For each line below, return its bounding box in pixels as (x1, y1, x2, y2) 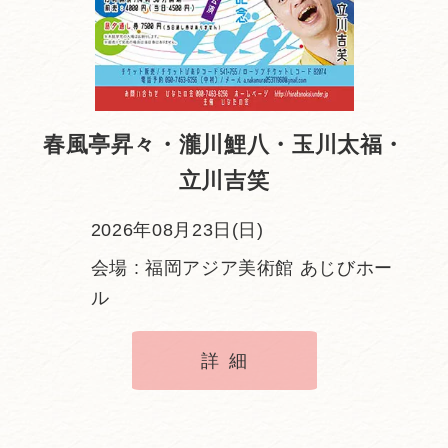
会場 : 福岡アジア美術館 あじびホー (90, 257, 393, 278)
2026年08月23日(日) (90, 220, 264, 241)
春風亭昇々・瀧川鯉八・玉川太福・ (42, 133, 406, 158)
